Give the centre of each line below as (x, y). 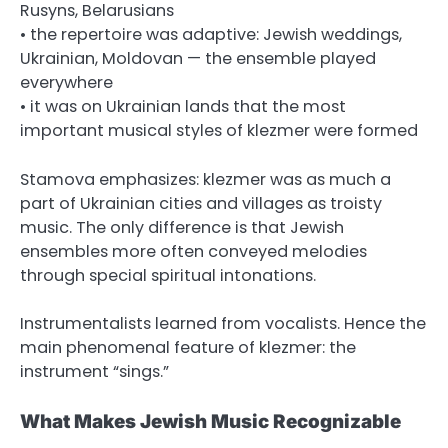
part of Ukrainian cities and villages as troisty (201, 203)
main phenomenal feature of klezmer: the (188, 347)
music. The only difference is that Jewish (182, 227)
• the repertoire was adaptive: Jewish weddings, (211, 35)
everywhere (66, 83)
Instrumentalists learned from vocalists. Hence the (223, 323)
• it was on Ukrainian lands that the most (183, 107)
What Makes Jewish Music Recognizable (210, 421)
